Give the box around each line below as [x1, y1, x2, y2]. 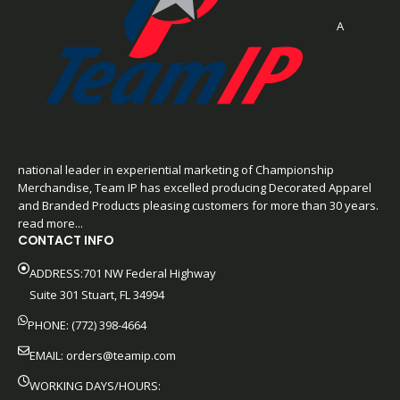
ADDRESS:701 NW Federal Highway [29, 264, 216, 281]
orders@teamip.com [66, 346, 176, 363]
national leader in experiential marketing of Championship [18, 161, 334, 178]
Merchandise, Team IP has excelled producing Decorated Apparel [18, 179, 371, 196]
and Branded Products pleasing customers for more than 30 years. [18, 196, 379, 213]
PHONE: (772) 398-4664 [28, 316, 147, 333]
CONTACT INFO [18, 230, 113, 249]
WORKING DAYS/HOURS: [29, 377, 161, 394]
